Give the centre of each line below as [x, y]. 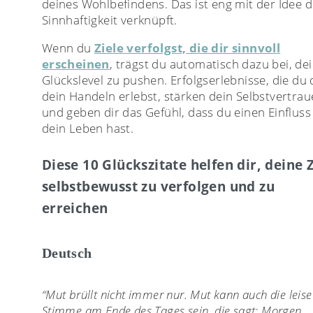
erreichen [75, 208]
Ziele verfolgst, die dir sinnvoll [188, 48]
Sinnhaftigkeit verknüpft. [109, 20]
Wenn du [68, 48]
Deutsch [67, 253]
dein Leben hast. [88, 129]
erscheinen [75, 64]
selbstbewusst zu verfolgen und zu [158, 186]
